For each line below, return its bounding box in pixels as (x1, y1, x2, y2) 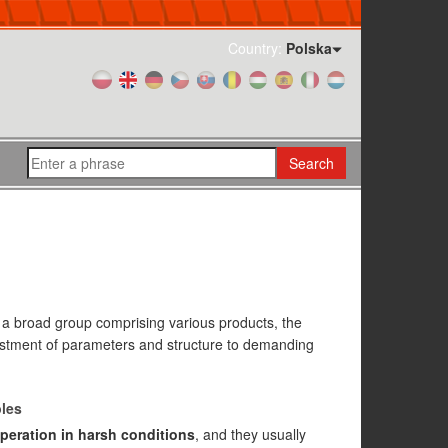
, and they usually (194, 424, 306, 444)
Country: (228, 38, 286, 58)
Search (289, 153, 334, 173)
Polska (286, 38, 332, 58)
